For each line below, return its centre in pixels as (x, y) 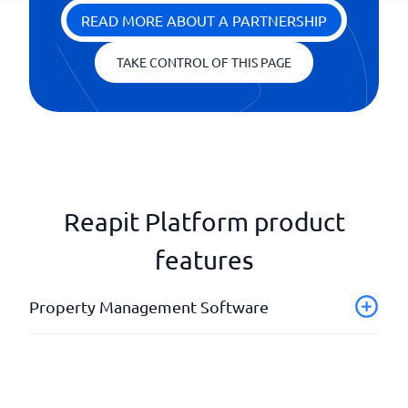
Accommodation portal (103, 352)
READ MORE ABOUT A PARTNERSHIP (204, 20)
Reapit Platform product (204, 222)
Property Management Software (149, 306)
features (204, 260)
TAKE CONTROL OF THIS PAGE (204, 62)
